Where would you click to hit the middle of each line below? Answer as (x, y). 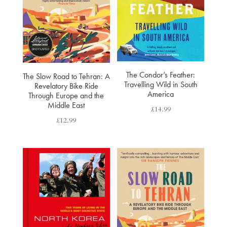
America (161, 94)
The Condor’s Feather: (161, 75)
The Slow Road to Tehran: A (66, 77)
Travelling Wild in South (161, 85)
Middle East (66, 105)
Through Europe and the (66, 96)
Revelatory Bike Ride (66, 86)
